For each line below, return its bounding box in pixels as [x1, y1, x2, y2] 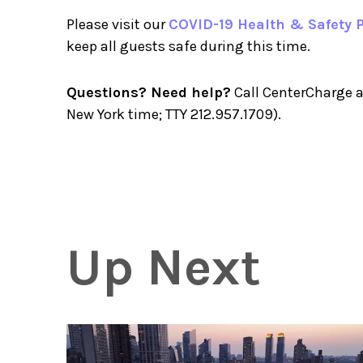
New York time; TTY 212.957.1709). [66, 105, 281, 123]
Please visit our [66, 15, 169, 33]
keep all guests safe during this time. [66, 37, 310, 55]
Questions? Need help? [66, 83, 231, 101]
